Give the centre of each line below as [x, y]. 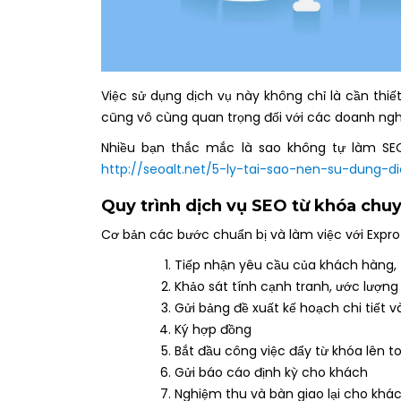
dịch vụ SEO [236, 206]
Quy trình [143, 206]
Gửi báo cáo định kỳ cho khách [271, 373]
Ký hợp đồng [213, 330]
